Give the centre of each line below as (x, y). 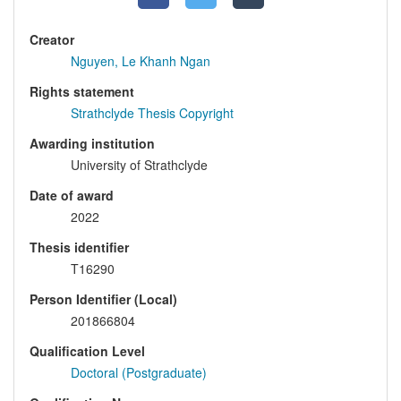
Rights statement (82, 92)
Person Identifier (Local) (103, 299)
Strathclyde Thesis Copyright (152, 113)
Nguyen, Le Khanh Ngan (141, 61)
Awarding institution (92, 144)
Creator (52, 40)
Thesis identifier (79, 247)
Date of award (72, 196)
